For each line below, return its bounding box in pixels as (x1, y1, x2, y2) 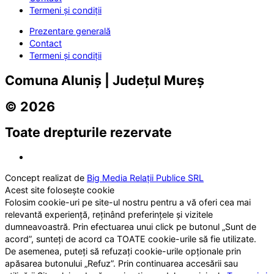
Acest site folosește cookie (5, 185, 114, 196)
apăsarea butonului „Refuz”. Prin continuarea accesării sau (5, 258, 238, 269)
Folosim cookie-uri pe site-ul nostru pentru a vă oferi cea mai (5, 197, 251, 208)
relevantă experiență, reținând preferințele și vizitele (5, 209, 213, 220)
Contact (29, 38, 62, 49)
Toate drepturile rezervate (5, 124, 172, 141)
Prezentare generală (29, 26, 111, 37)
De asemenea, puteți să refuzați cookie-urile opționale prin (5, 246, 241, 257)
